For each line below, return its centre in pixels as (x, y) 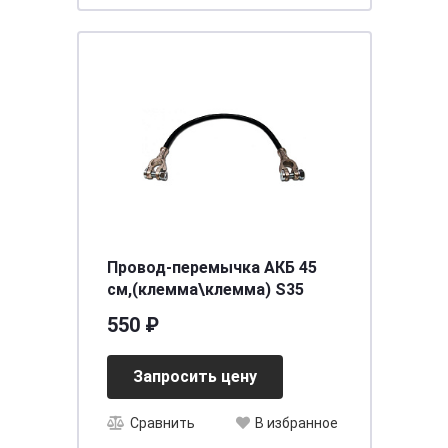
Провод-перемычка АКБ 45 (211, 267)
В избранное (296, 423)
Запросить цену (194, 376)
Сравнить (162, 423)
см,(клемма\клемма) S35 (205, 289)
